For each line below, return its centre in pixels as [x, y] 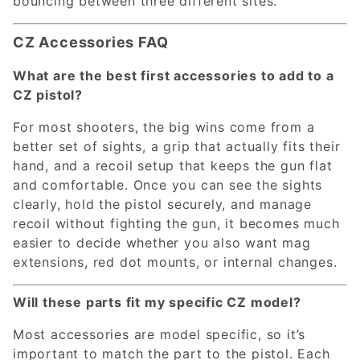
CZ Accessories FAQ [91, 42]
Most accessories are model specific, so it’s [160, 334]
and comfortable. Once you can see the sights [168, 184]
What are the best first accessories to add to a [174, 75]
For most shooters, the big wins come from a [164, 127]
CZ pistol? [48, 94]
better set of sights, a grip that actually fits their [177, 146]
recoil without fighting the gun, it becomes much [176, 223]
